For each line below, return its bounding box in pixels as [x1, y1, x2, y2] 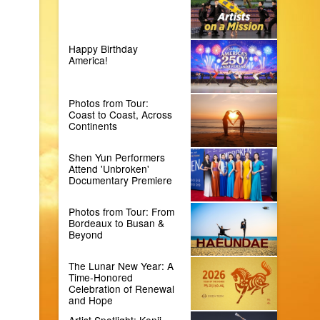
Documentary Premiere [69, 172, 173, 187]
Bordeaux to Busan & [69, 215, 165, 230]
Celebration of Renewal [69, 281, 175, 296]
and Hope [69, 292, 114, 307]
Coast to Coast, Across [69, 106, 173, 121]
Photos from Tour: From [69, 204, 175, 219]
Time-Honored [69, 269, 134, 284]
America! [69, 53, 109, 67]
